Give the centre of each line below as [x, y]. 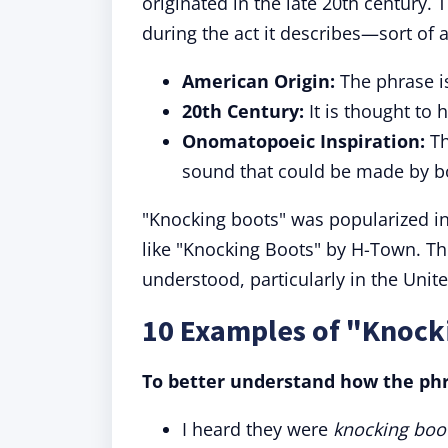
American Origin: [258, 81]
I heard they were [257, 429]
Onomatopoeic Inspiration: [303, 141]
